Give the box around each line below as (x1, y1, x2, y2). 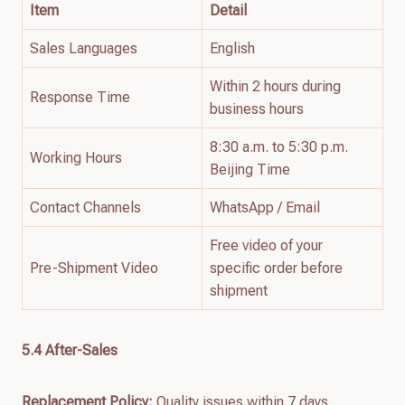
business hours (210, 99, 304, 118)
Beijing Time (210, 160, 290, 178)
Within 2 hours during (210, 77, 341, 95)
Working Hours (30, 148, 122, 166)
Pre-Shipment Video (30, 259, 158, 277)
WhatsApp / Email (210, 198, 320, 216)
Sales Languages (30, 39, 137, 57)
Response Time (30, 88, 130, 106)
